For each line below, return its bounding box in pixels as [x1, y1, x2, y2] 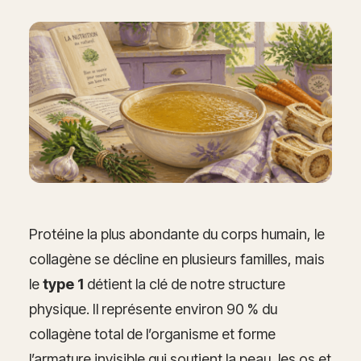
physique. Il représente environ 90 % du [29, 301, 277, 318]
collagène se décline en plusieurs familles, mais [29, 251, 325, 268]
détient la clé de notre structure [84, 276, 285, 293]
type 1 [43, 276, 84, 293]
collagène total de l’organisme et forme [29, 326, 276, 343]
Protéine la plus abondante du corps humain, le [29, 226, 325, 243]
